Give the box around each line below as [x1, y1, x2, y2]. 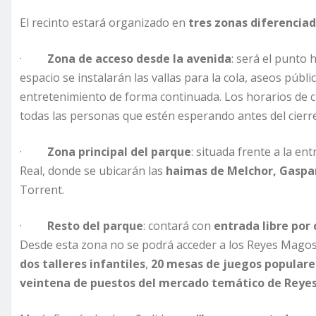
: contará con [143, 218, 214, 234]
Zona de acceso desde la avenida [47, 51, 231, 67]
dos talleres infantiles [20, 256, 145, 272]
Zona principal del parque [47, 144, 191, 160]
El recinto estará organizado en [20, 15, 188, 31]
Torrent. [20, 182, 64, 198]
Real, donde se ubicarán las [20, 163, 166, 179]
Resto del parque [47, 218, 143, 234]
